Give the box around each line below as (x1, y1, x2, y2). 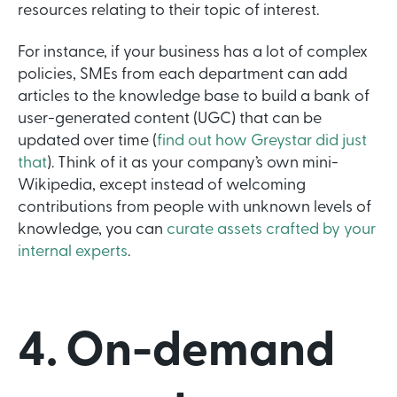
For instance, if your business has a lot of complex (18, 44, 368, 62)
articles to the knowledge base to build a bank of (18, 89, 370, 106)
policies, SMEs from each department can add (18, 66, 347, 84)
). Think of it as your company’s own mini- (47, 155, 339, 173)
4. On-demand (18, 329, 335, 377)
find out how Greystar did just (157, 133, 367, 151)
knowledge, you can (18, 222, 167, 239)
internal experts (18, 244, 128, 261)
